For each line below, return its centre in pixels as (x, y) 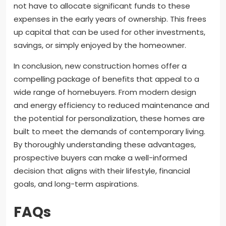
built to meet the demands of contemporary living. (109, 131)
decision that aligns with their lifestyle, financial (102, 171)
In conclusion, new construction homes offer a (100, 66)
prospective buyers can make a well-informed (100, 157)
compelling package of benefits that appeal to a (106, 79)
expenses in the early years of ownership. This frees (110, 19)
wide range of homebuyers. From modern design (105, 92)
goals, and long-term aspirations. (76, 184)
